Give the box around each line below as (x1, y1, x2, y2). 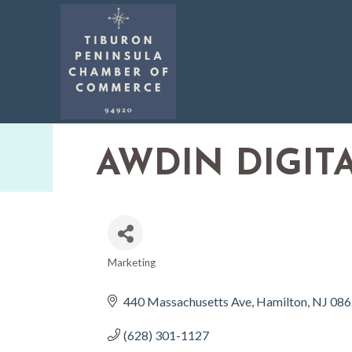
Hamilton (256, 293, 307, 309)
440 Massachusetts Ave (123, 293, 251, 309)
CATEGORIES (107, 266, 210, 282)
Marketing (108, 255, 156, 269)
